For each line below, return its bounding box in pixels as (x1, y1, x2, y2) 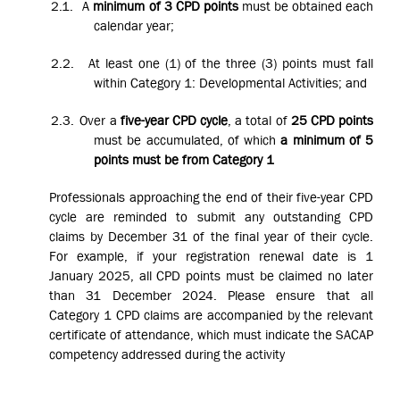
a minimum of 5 (280, 133, 373, 147)
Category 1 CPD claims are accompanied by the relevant (49, 308, 373, 322)
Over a (79, 113, 121, 128)
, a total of (228, 113, 291, 128)
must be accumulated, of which (94, 133, 281, 147)
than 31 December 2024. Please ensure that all (49, 288, 373, 303)
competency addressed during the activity (49, 347, 285, 362)
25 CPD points (290, 113, 374, 128)
